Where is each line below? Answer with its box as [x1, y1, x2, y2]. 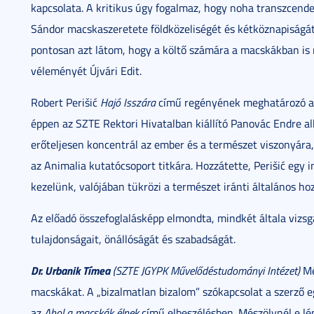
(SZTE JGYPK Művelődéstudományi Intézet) [113, 263, 300, 278]
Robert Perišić [31, 95, 100, 110]
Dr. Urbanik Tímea [31, 262, 110, 278]
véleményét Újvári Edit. [31, 63, 142, 78]
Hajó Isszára [100, 95, 156, 110]
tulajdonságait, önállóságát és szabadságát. [31, 231, 235, 247]
